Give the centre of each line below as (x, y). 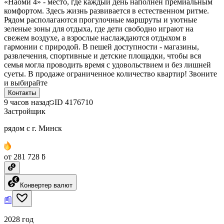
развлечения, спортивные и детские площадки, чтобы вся (102, 55)
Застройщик (25, 111)
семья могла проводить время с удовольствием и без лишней (107, 64)
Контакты (22, 92)
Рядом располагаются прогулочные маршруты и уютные (100, 19)
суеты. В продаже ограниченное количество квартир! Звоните (110, 73)
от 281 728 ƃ (25, 156)
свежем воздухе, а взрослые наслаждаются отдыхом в (95, 37)
